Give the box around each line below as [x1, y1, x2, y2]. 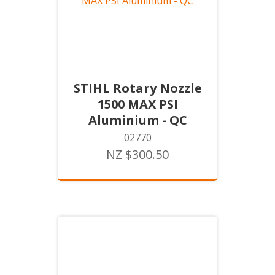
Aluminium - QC [88, 112, 187, 128]
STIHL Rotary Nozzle [73, 80, 202, 96]
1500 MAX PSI [97, 96, 178, 112]
